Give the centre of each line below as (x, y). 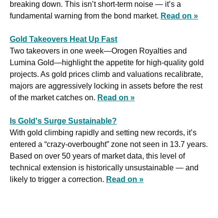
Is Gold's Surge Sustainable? (63, 121)
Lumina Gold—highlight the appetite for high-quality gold (107, 63)
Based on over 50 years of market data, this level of (97, 156)
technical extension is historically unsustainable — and (104, 168)
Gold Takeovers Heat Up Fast (64, 39)
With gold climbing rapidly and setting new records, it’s (103, 133)
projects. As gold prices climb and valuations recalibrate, (106, 74)
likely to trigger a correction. (58, 180)
